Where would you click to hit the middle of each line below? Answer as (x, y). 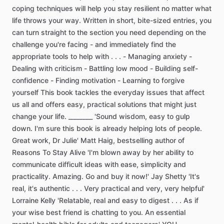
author (165, 140)
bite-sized (154, 20)
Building (168, 68)
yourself (25, 92)
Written (95, 20)
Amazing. (68, 176)
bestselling (135, 140)
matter (182, 8)
